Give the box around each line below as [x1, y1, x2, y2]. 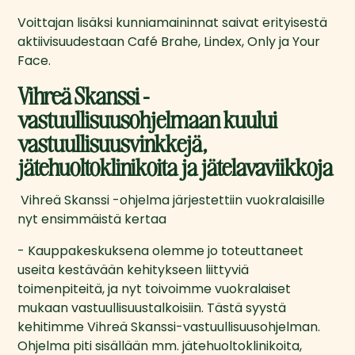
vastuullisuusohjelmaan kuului [17, 102, 278, 134]
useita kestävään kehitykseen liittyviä [17, 260, 250, 279]
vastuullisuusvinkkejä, [17, 126, 208, 158]
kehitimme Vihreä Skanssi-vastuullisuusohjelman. [17, 317, 321, 336]
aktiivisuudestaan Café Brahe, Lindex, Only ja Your [17, 32, 321, 51]
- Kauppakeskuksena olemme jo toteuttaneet [17, 241, 304, 260]
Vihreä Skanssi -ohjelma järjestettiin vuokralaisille [17, 190, 326, 209]
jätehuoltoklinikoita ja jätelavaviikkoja [17, 150, 334, 181]
